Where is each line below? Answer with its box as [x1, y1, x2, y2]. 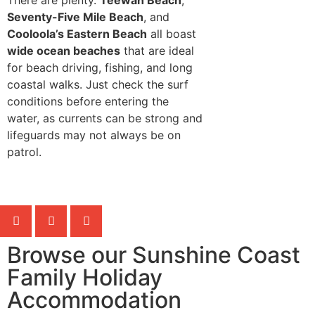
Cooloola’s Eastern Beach [7, 26, 147, 41]
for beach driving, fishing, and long [7, 60, 193, 75]
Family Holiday [7, 264, 162, 292]
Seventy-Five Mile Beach [7, 9, 143, 24]
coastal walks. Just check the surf [7, 77, 188, 91]
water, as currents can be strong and [7, 110, 202, 125]
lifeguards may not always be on [7, 127, 181, 142]
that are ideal [120, 43, 194, 58]
